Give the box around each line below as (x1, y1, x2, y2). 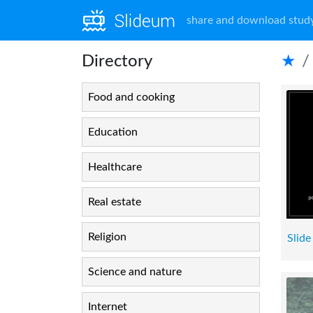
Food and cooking (88, 92, 175, 103)
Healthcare (88, 161, 142, 173)
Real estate (88, 196, 141, 208)
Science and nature (88, 266, 182, 277)
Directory (82, 53, 152, 70)
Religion (88, 231, 126, 242)
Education (88, 126, 138, 138)
